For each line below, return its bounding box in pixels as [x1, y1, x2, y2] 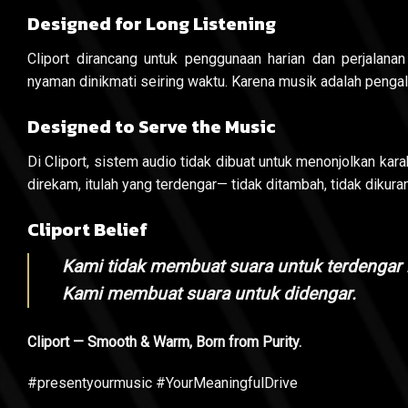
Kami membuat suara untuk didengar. [62, 282, 356, 304]
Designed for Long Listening [27, 10, 276, 38]
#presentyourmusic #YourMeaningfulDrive [27, 374, 298, 393]
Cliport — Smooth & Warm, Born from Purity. [27, 332, 301, 351]
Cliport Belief [27, 215, 148, 243]
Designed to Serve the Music [27, 112, 276, 140]
